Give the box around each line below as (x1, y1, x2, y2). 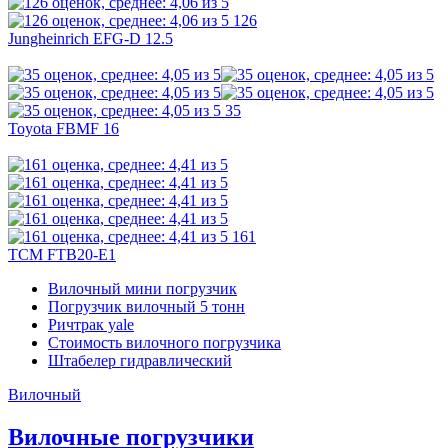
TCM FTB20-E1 (8, 246, 116, 264)
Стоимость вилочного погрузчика (48, 334, 281, 352)
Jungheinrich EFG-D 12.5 (8, 30, 173, 48)
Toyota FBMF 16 (8, 120, 119, 138)
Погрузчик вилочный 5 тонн (48, 298, 245, 316)
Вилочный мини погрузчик (48, 280, 237, 298)
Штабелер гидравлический (48, 352, 232, 370)
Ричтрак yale (48, 316, 134, 334)
